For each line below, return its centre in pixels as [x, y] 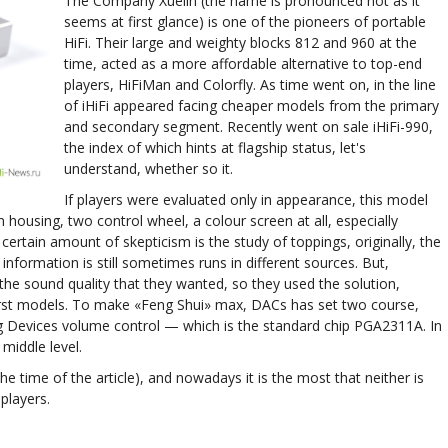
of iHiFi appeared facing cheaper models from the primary [251, 105]
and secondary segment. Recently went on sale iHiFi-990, [248, 126]
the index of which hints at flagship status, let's [214, 147]
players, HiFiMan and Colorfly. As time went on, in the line [249, 84]
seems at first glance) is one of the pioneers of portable [244, 21]
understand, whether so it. [148, 168]
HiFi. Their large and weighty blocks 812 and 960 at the [240, 42]
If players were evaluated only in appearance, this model [245, 199]
